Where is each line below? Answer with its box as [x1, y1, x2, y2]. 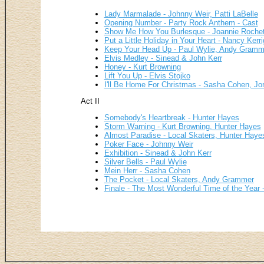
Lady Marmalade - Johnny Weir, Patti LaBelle [104, 9, 258, 19]
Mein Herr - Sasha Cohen [104, 166, 190, 176]
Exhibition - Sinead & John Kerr [104, 148, 212, 158]
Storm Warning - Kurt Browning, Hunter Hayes [104, 122, 261, 131]
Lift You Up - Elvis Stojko [104, 71, 190, 81]
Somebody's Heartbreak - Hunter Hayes [104, 113, 239, 123]
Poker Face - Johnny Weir [104, 140, 193, 149]
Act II [80, 97, 100, 106]
